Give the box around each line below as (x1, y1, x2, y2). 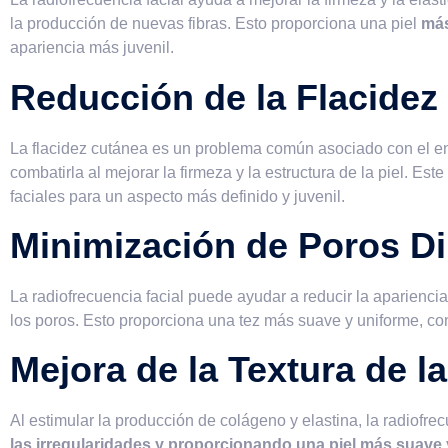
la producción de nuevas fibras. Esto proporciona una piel (10, 15, 421, 33)
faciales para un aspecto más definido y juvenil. (10, 187, 345, 205)
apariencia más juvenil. (10, 39, 174, 57)
